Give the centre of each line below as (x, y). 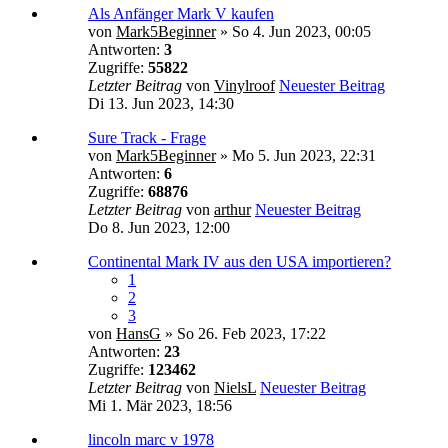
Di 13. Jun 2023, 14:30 (161, 103)
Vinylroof (244, 85)
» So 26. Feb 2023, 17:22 (243, 333)
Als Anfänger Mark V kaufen (181, 13)
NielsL (235, 387)
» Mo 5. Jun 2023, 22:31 (296, 155)
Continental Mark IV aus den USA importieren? (239, 261)
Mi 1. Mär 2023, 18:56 (160, 405)
